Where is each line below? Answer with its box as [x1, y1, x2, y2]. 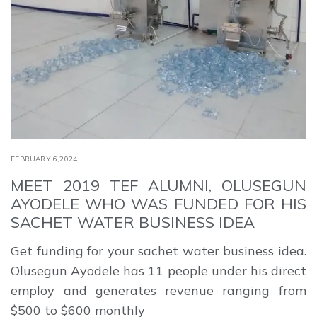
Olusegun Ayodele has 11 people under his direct [11, 262, 306, 279]
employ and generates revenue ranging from [11, 282, 306, 299]
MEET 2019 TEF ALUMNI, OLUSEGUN [11, 175, 306, 195]
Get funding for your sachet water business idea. [11, 242, 306, 259]
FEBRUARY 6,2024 [11, 154, 78, 163]
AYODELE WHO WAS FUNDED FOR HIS [11, 193, 306, 214]
